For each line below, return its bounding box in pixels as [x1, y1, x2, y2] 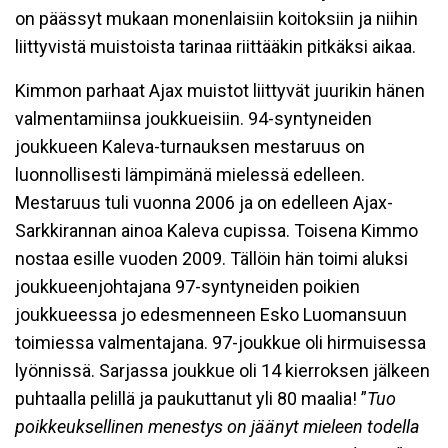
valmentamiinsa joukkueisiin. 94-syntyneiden [15, 108, 372, 129]
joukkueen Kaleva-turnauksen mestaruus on [15, 136, 365, 157]
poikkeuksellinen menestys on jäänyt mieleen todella [15, 416, 420, 437]
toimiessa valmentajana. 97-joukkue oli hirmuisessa [15, 332, 426, 353]
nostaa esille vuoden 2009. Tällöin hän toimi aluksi [15, 248, 408, 269]
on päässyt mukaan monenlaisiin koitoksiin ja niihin [15, 8, 418, 29]
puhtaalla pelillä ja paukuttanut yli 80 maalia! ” [15, 388, 367, 409]
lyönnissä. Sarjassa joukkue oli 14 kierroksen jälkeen [15, 360, 430, 381]
